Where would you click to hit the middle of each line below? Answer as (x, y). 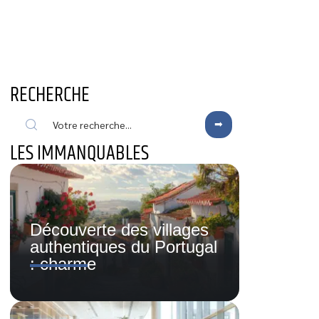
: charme (63, 264)
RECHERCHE (50, 95)
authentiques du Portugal (124, 247)
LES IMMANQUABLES (79, 154)
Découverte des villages (119, 230)
